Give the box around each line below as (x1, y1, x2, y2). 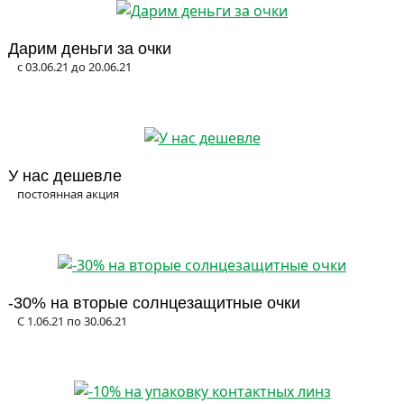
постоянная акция (17, 185, 119, 202)
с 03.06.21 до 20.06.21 (17, 59, 132, 76)
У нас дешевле (8, 166, 122, 185)
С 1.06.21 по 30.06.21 (17, 312, 127, 329)
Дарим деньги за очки (8, 40, 171, 59)
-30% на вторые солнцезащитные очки (8, 293, 300, 312)
